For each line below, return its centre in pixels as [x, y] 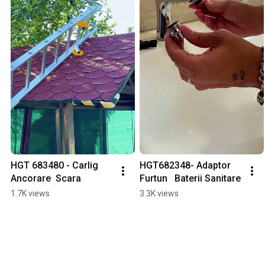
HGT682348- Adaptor [185, 166]
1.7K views [30, 194]
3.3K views [159, 194]
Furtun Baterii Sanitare [190, 179]
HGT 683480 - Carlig [54, 166]
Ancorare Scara [46, 179]
